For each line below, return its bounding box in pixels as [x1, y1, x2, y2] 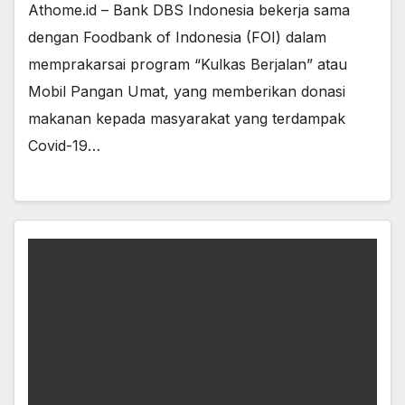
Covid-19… [28, 137, 100, 155]
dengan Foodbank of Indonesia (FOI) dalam [28, 28, 326, 47]
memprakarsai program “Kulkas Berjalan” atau [28, 55, 347, 74]
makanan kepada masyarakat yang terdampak [28, 109, 345, 128]
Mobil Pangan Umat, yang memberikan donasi [28, 82, 345, 101]
